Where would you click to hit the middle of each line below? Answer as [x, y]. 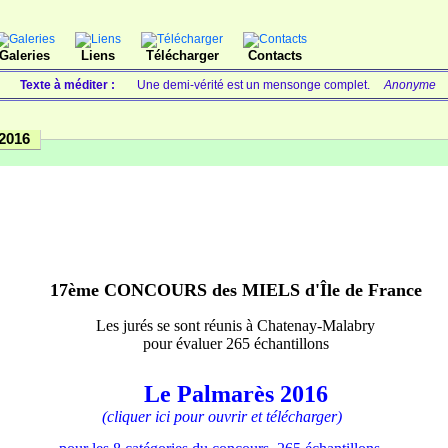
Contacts [275, 55]
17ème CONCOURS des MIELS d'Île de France [235, 290]
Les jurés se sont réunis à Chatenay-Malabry [235, 325]
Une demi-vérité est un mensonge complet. [256, 85]
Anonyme [410, 85]
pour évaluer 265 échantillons [235, 343]
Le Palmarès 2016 [235, 394]
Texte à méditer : [70, 85]
